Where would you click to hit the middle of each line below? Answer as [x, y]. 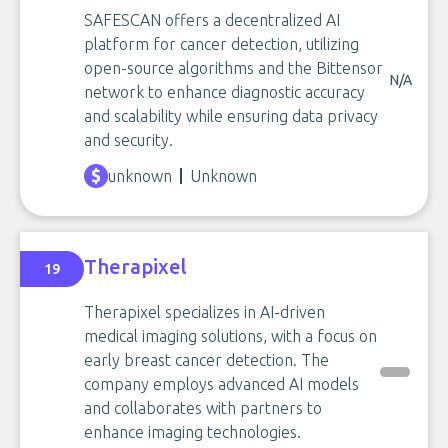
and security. [128, 140]
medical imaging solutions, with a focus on [230, 336]
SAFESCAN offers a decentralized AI [212, 20]
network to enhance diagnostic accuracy [224, 92]
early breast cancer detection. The [206, 360]
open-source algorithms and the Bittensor [233, 68]
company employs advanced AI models [221, 384]
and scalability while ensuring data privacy [231, 116]
